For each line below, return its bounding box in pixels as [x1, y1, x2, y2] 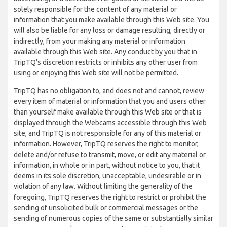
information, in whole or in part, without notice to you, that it [14, 161, 200, 169]
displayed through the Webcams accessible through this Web [14, 119, 207, 127]
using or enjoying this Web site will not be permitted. [14, 69, 178, 77]
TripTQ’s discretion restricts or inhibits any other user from [14, 58, 198, 66]
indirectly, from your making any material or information [14, 37, 185, 45]
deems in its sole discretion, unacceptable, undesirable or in [14, 172, 201, 180]
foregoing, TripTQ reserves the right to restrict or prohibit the [14, 193, 206, 201]
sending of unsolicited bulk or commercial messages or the [14, 204, 198, 212]
